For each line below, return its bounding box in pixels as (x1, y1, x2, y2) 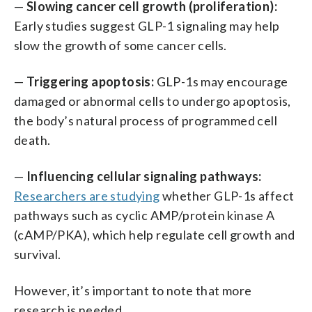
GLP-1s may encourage (156, 73, 288, 89)
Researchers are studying (14, 187, 160, 203)
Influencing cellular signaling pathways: (26, 168, 262, 184)
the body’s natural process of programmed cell (14, 112, 277, 128)
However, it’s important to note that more (14, 282, 252, 298)
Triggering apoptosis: (26, 73, 157, 89)
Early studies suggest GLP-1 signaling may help (14, 17, 280, 33)
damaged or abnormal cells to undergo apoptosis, (14, 93, 291, 109)
